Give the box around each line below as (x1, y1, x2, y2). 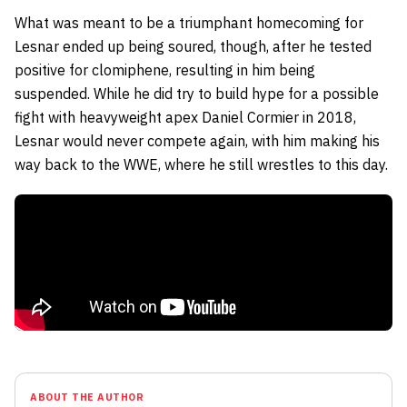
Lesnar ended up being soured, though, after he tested (15, 36, 372, 55)
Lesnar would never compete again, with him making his (15, 131, 380, 150)
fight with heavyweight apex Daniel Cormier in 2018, (15, 107, 356, 126)
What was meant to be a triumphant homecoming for (15, 13, 363, 32)
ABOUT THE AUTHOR (30, 390, 144, 403)
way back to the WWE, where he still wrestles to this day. (15, 154, 388, 174)
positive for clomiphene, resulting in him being (15, 60, 315, 79)
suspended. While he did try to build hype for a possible (15, 84, 379, 103)
